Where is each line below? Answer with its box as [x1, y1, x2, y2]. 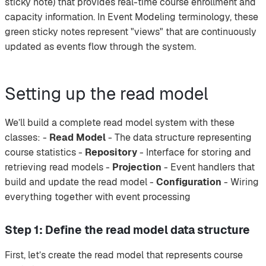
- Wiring [221, 175, 259, 188]
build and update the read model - [5, 175, 156, 188]
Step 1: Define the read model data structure [5, 222, 250, 237]
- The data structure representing [106, 131, 252, 144]
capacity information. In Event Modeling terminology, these [5, 11, 258, 23]
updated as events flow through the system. [5, 40, 196, 53]
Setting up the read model [5, 83, 208, 104]
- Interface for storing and [137, 145, 251, 159]
